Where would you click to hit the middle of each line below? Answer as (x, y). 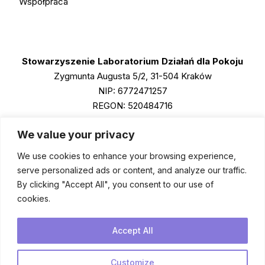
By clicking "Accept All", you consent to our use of (115, 184)
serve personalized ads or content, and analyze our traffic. (132, 170)
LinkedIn (222, 202)
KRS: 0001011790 (132, 120)
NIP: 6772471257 (132, 91)
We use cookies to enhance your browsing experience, (127, 156)
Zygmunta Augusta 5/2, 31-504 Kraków (132, 76)
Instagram (227, 163)
